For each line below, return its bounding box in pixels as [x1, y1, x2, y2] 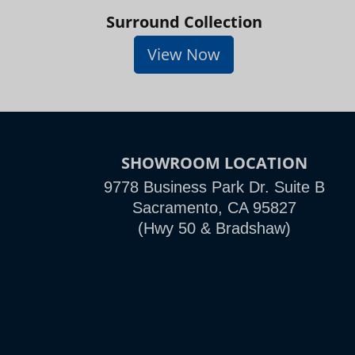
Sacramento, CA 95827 [132, 199, 296, 216]
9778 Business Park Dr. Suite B [103, 178, 325, 196]
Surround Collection [105, 11, 262, 32]
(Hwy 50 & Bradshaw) [137, 219, 291, 237]
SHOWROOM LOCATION [120, 152, 307, 174]
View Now [147, 44, 220, 65]
